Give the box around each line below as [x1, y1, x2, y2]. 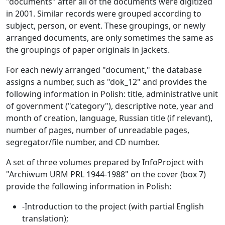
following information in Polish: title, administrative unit [6, 88, 218, 100]
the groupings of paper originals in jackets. [6, 44, 170, 56]
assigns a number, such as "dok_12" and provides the [6, 76, 207, 88]
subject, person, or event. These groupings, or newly [6, 20, 205, 32]
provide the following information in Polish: [6, 181, 171, 192]
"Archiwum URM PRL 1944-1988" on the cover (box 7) [6, 169, 206, 180]
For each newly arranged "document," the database [6, 64, 202, 76]
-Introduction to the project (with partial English [22, 201, 204, 212]
